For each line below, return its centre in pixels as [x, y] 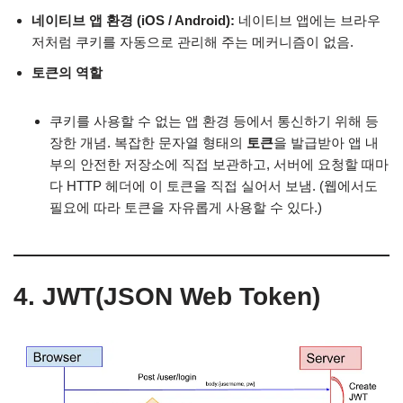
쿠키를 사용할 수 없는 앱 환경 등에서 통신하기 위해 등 [214, 121]
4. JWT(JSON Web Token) [167, 296]
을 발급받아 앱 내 [326, 142]
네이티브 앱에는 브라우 [308, 20]
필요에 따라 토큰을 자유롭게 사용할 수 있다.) [186, 207]
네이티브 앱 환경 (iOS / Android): [133, 20]
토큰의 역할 [67, 72]
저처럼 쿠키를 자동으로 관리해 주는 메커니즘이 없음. [193, 41]
